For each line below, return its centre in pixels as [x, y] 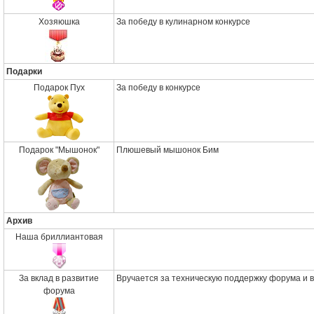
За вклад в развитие [59, 278]
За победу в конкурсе [158, 88]
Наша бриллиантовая [59, 237]
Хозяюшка [59, 22]
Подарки [24, 71]
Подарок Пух [59, 88]
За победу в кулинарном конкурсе [183, 22]
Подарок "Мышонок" [59, 150]
